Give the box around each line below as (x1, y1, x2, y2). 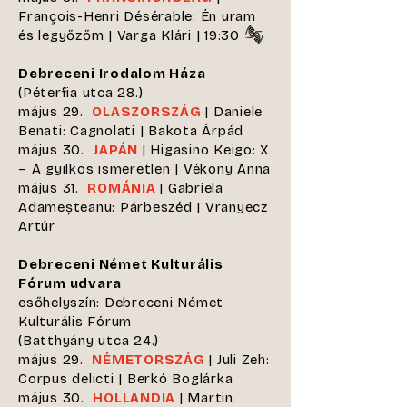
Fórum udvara (18, 275, 122, 292)
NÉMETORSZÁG (92, 352, 209, 368)
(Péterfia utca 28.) (18, 84, 144, 101)
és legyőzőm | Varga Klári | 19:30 (18, 27, 240, 44)
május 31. (18, 180, 88, 196)
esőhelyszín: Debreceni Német (18, 294, 223, 311)
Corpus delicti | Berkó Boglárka (18, 371, 233, 387)
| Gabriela (159, 180, 223, 196)
